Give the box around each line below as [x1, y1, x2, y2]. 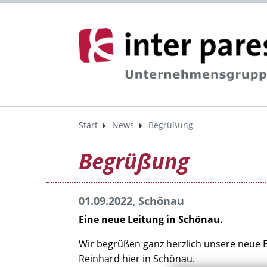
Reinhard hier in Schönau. [79, 252, 195, 266]
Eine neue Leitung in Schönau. [79, 213, 223, 226]
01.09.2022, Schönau [79, 194, 184, 209]
